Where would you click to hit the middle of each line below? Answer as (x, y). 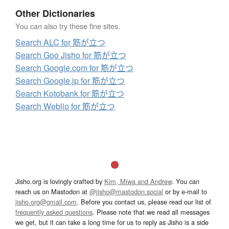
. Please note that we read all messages (151, 212)
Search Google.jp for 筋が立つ (70, 81)
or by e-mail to (185, 192)
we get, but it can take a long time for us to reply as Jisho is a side (112, 222)
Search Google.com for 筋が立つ (74, 68)
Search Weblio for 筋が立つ (65, 106)
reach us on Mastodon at (52, 192)
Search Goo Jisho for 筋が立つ (71, 55)
